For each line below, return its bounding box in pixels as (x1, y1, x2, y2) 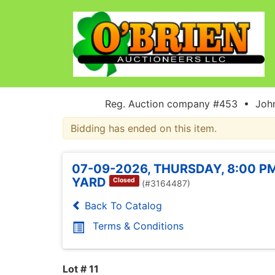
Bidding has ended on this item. (71, 122, 217, 134)
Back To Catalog (82, 199, 162, 212)
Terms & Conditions (93, 219, 184, 232)
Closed (113, 176, 136, 185)
